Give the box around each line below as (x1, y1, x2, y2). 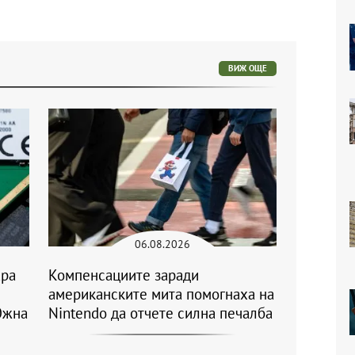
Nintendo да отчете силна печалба (48, 303, 273, 323)
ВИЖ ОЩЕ (228, 63, 267, 74)
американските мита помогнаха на (48, 284, 274, 304)
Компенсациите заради (48, 265, 199, 285)
